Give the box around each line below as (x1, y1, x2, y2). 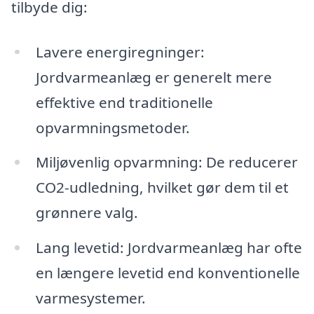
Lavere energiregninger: (35, 41, 205, 62)
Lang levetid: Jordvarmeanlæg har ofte (35, 238, 302, 258)
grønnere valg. (35, 203, 138, 223)
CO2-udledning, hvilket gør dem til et (35, 177, 289, 198)
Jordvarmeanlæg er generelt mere (35, 67, 272, 87)
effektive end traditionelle (35, 92, 213, 112)
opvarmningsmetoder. (35, 117, 190, 137)
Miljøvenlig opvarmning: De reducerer (35, 152, 298, 172)
